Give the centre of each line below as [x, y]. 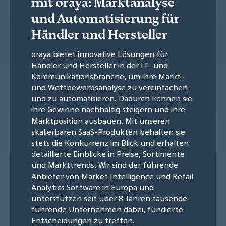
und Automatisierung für [105, 18]
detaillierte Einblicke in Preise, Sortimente [108, 154]
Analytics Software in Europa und [93, 187]
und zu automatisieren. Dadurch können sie [112, 98]
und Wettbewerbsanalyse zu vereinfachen [109, 87]
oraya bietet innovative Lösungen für [100, 54]
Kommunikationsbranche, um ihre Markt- [108, 76]
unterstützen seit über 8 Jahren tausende [109, 198]
